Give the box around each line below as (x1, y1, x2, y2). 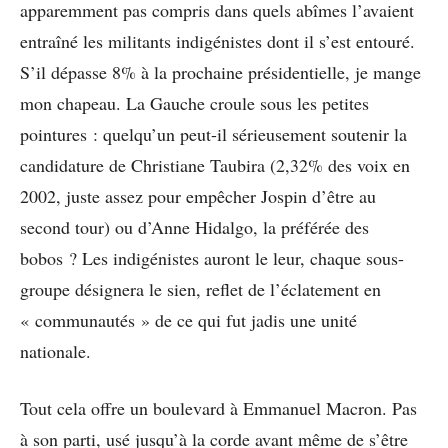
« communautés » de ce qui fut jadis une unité (20, 308, 357, 333)
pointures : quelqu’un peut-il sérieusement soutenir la (20, 122, 407, 147)
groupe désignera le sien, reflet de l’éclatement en (20, 277, 381, 302)
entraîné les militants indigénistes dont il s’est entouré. (20, 29, 415, 54)
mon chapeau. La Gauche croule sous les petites (20, 91, 369, 116)
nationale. (20, 339, 91, 364)
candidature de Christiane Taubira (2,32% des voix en (20, 153, 410, 178)
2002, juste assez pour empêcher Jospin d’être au (20, 184, 376, 209)
